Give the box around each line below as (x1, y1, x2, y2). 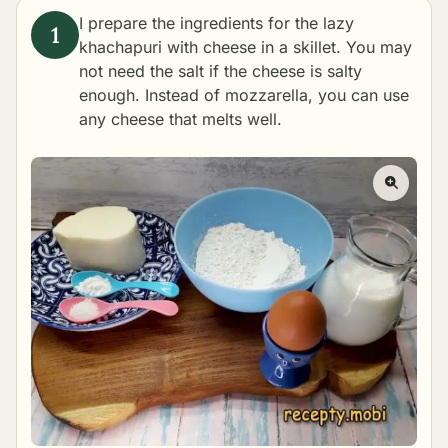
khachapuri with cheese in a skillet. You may (79, 37, 412, 57)
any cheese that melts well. (79, 109, 282, 129)
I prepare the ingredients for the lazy (79, 13, 354, 33)
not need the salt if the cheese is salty (79, 61, 362, 81)
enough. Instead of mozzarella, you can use (79, 85, 409, 105)
